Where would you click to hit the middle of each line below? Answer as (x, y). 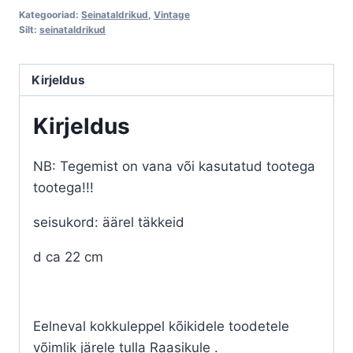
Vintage (172, 14)
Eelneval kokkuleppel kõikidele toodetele (161, 327)
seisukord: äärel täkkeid (109, 223)
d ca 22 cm (68, 257)
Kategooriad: (50, 14)
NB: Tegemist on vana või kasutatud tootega (174, 167)
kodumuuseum (65, 43)
